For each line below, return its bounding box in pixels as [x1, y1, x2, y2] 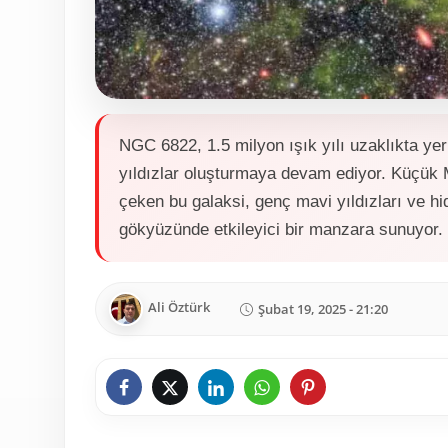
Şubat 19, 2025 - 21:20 [258, 299, 388, 318]
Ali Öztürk [148, 298, 210, 317]
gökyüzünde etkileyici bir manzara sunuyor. [119, 220, 443, 240]
